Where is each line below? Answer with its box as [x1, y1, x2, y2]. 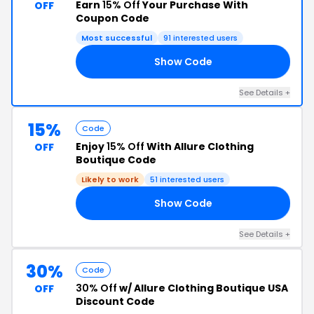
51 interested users [150, 174, 224, 185]
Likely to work [81, 174, 139, 185]
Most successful [81, 32, 152, 43]
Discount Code [76, 294, 155, 308]
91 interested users [163, 32, 238, 43]
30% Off [76, 281, 117, 295]
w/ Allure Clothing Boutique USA [117, 281, 288, 295]
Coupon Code [76, 11, 149, 25]
